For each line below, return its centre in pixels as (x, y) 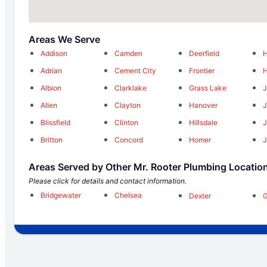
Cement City (136, 71)
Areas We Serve (64, 40)
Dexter (200, 195)
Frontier (201, 71)
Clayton (128, 105)
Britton (52, 140)
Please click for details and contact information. (108, 181)
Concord (129, 140)
